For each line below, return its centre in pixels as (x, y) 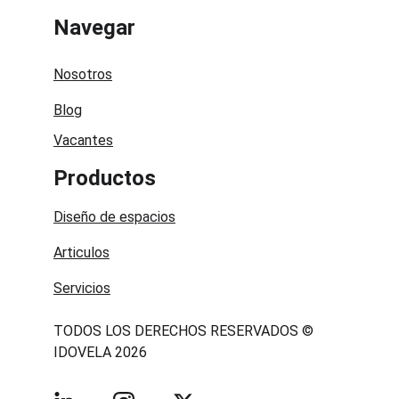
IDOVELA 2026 (100, 352)
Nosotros (83, 74)
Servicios (82, 288)
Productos (105, 178)
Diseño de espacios (114, 217)
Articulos (81, 252)
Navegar (94, 28)
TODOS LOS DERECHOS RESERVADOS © (185, 331)
